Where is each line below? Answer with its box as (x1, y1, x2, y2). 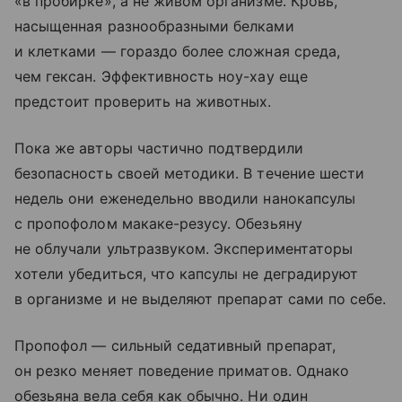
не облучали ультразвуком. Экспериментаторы (14, 239, 354, 258)
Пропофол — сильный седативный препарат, (14, 336, 336, 354)
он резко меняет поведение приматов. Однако (14, 361, 350, 380)
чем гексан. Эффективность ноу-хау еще (14, 66, 308, 85)
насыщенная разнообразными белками (14, 16, 294, 35)
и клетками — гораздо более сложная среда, (14, 41, 340, 60)
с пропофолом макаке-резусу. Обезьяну (14, 214, 302, 232)
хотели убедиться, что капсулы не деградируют (14, 264, 359, 283)
